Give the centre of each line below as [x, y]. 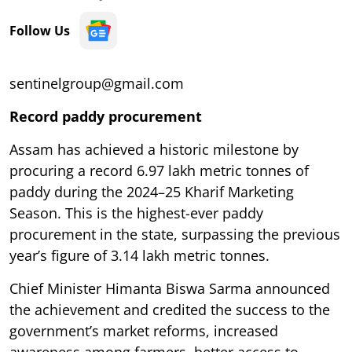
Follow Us [40, 30]
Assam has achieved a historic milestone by [154, 149]
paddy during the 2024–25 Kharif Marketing [152, 191]
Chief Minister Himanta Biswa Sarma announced [170, 288]
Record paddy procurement [106, 116]
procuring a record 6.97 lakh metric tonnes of [159, 170]
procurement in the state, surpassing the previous [175, 234]
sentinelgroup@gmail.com [97, 83]
